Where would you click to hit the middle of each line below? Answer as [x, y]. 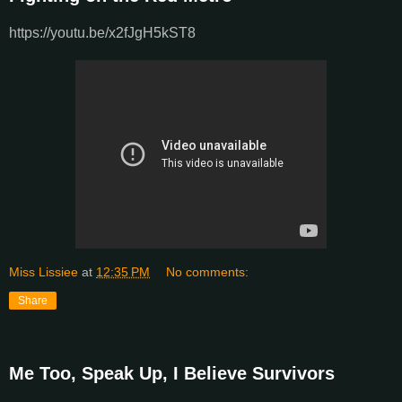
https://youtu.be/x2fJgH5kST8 [102, 32]
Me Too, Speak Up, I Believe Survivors [172, 373]
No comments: [208, 271]
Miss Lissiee [44, 271]
